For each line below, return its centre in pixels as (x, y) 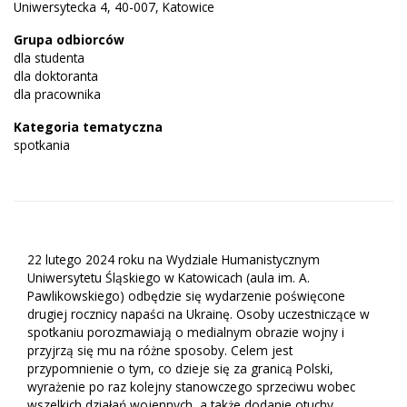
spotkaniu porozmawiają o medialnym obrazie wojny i (186, 332)
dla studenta (49, 57)
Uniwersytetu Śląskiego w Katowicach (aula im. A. (169, 277)
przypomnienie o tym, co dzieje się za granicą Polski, (180, 368)
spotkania (42, 144)
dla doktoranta (56, 75)
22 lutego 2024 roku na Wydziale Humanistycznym (174, 259)
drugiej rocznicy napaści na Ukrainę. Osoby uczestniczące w (199, 313)
